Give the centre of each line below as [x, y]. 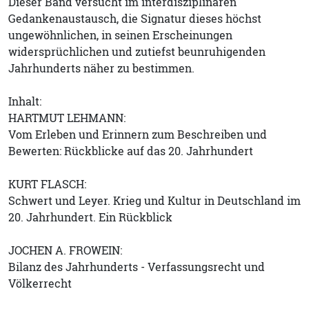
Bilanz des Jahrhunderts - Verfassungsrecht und [137, 267]
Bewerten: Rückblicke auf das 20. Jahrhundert [131, 151]
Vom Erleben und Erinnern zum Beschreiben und [138, 134]
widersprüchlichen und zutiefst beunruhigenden [137, 51]
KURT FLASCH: [47, 184]
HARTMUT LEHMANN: [67, 118]
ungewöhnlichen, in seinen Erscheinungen [120, 35]
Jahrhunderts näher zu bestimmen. [101, 68]
